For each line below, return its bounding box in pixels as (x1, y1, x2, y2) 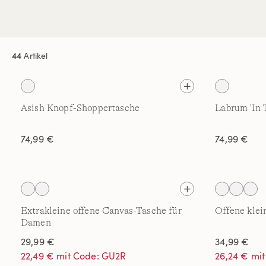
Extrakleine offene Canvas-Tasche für (21, 205, 182, 216)
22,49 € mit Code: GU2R (21, 249, 126, 262)
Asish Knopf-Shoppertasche (21, 103, 140, 113)
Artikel (21, 49, 48, 61)
